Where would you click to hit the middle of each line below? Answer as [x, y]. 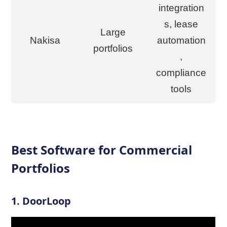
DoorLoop [47, 201]
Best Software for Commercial [102, 150]
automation [181, 40]
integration [181, 8]
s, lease [181, 24]
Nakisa [45, 40]
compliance [181, 73]
